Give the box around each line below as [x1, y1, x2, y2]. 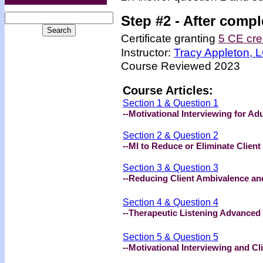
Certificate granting [121, 32, 218, 45]
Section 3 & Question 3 [123, 162, 218, 173]
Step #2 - [121, 13, 183, 29]
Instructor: [121, 46, 174, 59]
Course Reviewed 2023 [121, 59, 240, 72]
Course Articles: [123, 84, 213, 97]
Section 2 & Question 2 [123, 130, 218, 140]
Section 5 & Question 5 [123, 231, 218, 242]
